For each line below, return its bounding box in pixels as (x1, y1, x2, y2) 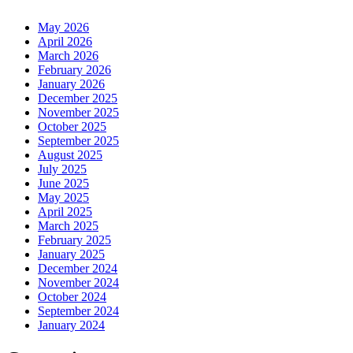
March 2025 (38, 219, 98, 233)
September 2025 (38, 134, 119, 148)
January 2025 (38, 247, 105, 262)
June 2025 (38, 176, 89, 191)
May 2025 (38, 191, 89, 205)
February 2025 (38, 233, 111, 247)
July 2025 (38, 162, 87, 176)
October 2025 (38, 120, 106, 134)
